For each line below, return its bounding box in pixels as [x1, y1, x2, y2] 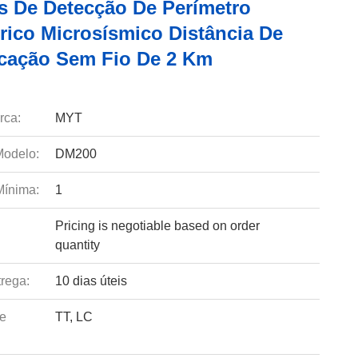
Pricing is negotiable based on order [54, 219, 260, 233]
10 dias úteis [54, 274, 127, 288]
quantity [54, 238, 100, 252]
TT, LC [54, 310, 93, 324]
